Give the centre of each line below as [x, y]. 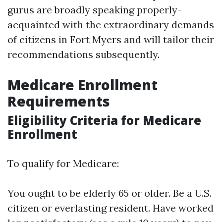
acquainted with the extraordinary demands [111, 25]
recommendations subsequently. [83, 54]
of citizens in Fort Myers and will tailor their [111, 39]
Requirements [59, 101]
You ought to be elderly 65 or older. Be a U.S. [110, 193]
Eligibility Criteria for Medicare [104, 120]
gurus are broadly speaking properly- [95, 10]
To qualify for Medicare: [63, 163]
